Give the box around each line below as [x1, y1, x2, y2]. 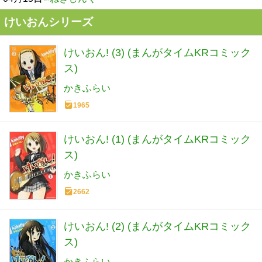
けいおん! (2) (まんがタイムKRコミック [64, 220, 251, 233]
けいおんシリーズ [4, 16, 93, 28]
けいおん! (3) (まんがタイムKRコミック [64, 47, 251, 58]
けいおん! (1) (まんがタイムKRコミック [64, 133, 251, 145]
